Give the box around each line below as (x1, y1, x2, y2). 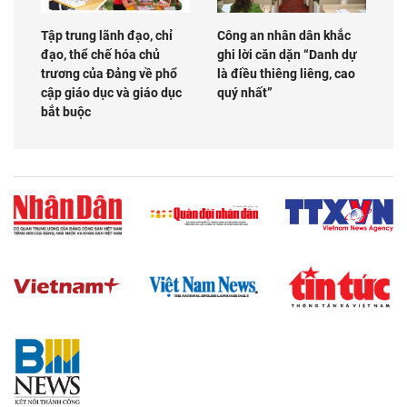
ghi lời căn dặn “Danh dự (217, 47, 357, 63)
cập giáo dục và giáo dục (41, 85, 182, 101)
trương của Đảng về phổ (41, 66, 177, 82)
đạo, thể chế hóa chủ (41, 47, 160, 63)
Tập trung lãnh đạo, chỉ (41, 28, 173, 44)
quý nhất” (217, 85, 273, 101)
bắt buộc (41, 104, 91, 120)
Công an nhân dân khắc (217, 28, 351, 44)
